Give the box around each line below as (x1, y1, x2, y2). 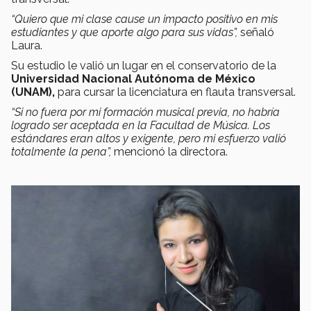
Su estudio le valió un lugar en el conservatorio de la (11, 58, 276, 72)
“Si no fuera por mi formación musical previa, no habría (11, 105, 280, 119)
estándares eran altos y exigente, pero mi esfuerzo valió (11, 131, 286, 145)
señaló (237, 25, 274, 39)
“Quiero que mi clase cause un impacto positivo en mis (11, 12, 278, 26)
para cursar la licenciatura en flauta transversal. (55, 85, 299, 99)
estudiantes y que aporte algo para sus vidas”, (11, 25, 237, 39)
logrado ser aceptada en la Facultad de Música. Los (11, 118, 270, 132)
